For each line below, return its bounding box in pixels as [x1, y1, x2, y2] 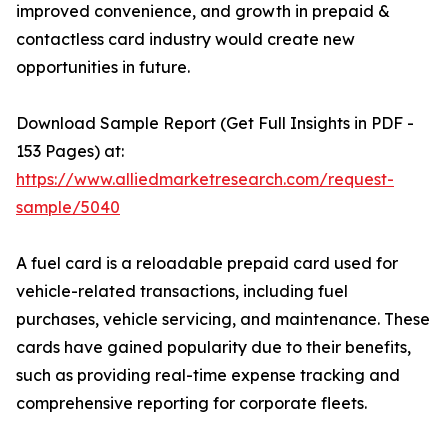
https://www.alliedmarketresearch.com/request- [16, 169, 394, 190]
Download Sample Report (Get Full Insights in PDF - [16, 113, 414, 134]
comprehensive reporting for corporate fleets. [16, 393, 367, 414]
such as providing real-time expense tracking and [16, 365, 400, 386]
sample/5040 [16, 197, 120, 218]
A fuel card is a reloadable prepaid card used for [16, 253, 398, 274]
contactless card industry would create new [16, 29, 355, 50]
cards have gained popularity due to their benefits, [16, 337, 411, 358]
